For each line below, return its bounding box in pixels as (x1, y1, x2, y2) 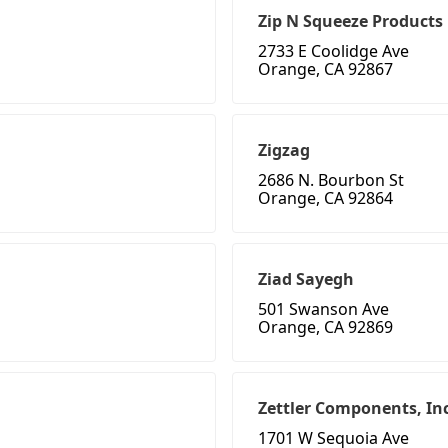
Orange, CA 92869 (258, 316, 393, 339)
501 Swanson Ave (258, 298, 389, 321)
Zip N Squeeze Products (258, 10, 443, 33)
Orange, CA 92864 (258, 187, 393, 210)
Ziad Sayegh (258, 268, 354, 291)
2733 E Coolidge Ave (258, 40, 409, 63)
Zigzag (258, 139, 310, 162)
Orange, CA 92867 (258, 58, 393, 81)
